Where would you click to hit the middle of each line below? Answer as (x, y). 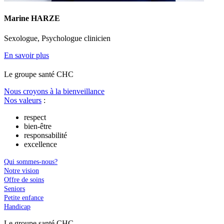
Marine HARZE (32, 18)
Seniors (14, 188)
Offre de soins (24, 179)
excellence (40, 144)
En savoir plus (26, 55)
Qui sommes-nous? (31, 161)
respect (35, 117)
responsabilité (45, 135)
